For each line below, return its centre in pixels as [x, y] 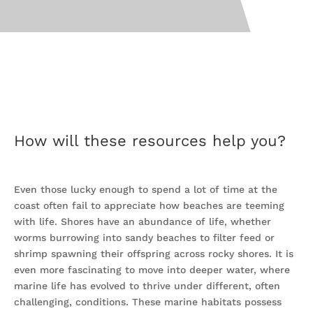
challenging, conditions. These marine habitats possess [148, 302]
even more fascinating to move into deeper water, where [152, 270]
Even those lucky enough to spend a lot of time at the [146, 189]
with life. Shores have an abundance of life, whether [143, 221]
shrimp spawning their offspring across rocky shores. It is [154, 254]
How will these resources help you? [150, 141]
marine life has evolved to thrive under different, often [147, 286]
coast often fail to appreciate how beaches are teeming [149, 205]
